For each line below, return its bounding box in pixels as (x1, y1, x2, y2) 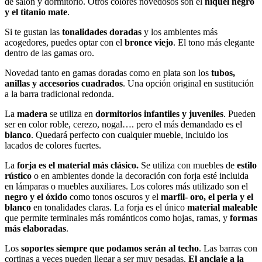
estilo (237, 160, 257, 170)
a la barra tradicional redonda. (5, 88, 114, 99)
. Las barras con (199, 243, 257, 253)
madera (17, 108, 47, 119)
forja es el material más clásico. (17, 160, 139, 170)
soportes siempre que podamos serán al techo (19, 243, 199, 253)
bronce (125, 37, 152, 47)
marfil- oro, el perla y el (161, 191, 253, 202)
